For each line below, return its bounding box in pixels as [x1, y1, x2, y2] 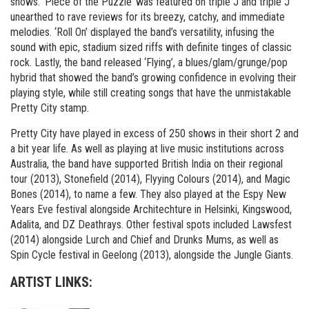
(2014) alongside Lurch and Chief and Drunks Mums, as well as [10, 233, 279, 246]
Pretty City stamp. [10, 101, 89, 114]
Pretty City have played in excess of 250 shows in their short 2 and [10, 127, 299, 140]
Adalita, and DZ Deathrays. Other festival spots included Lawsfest [10, 218, 292, 231]
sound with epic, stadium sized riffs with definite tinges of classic [10, 41, 292, 54]
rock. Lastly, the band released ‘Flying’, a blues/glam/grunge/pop [10, 56, 288, 69]
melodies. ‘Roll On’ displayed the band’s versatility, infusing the [10, 26, 275, 39]
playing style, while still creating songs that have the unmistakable [10, 86, 291, 99]
